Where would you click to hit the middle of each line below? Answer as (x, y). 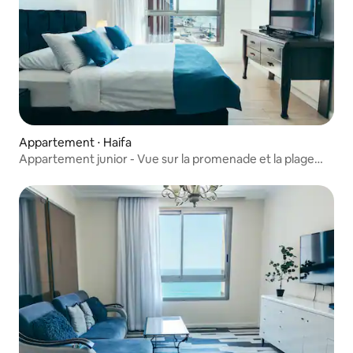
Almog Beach (55, 174)
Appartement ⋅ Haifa (75, 143)
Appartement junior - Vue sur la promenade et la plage (167, 159)
